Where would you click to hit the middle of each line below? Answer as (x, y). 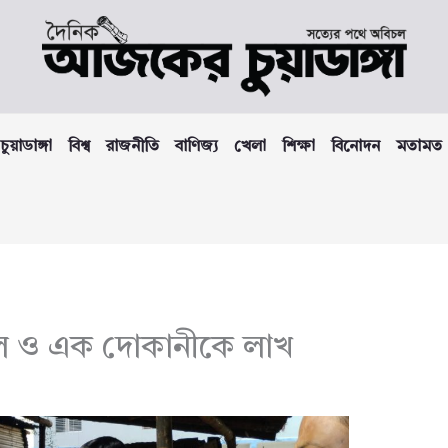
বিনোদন (355, 147)
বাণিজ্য (196, 147)
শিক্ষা (298, 147)
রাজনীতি (132, 147)
